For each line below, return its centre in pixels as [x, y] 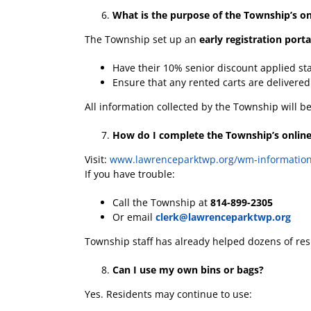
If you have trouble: [130, 174]
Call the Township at [161, 202]
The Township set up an [142, 39]
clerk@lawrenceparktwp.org [223, 217]
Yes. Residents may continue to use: [168, 294]
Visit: [97, 159]
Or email [134, 217]
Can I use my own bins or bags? [188, 269]
